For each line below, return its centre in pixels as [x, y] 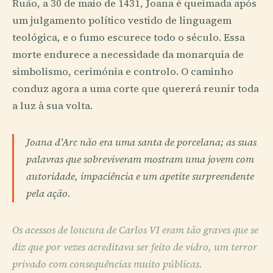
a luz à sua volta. [52, 106]
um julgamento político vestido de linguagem [122, 21]
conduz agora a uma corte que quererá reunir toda [136, 89]
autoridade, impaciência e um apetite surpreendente [140, 177]
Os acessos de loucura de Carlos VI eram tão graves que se [135, 230]
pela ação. [48, 194]
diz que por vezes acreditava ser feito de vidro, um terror [135, 247]
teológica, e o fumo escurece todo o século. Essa [129, 38]
